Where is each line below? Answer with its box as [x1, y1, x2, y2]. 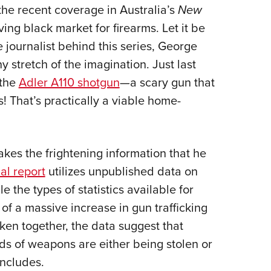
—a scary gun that [119, 73, 215, 91]
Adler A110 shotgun [18, 73, 120, 91]
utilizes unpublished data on [45, 162, 198, 180]
